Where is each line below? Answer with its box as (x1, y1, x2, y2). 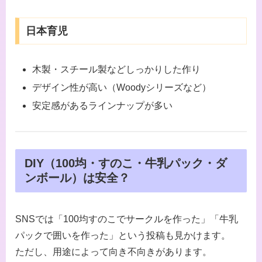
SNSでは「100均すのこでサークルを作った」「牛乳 (15, 214, 238, 225)
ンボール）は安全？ (25, 171, 130, 184)
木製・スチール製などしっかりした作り (32, 64, 201, 74)
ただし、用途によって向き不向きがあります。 (15, 247, 212, 257)
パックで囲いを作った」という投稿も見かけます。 (15, 230, 230, 241)
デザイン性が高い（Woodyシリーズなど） (32, 82, 212, 92)
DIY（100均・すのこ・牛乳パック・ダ (25, 156, 227, 170)
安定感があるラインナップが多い (32, 101, 173, 111)
